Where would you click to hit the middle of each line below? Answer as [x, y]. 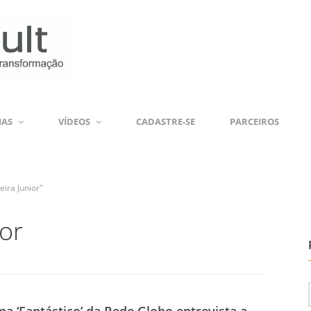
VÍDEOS [74, 121]
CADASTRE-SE [166, 121]
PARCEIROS [254, 121]
